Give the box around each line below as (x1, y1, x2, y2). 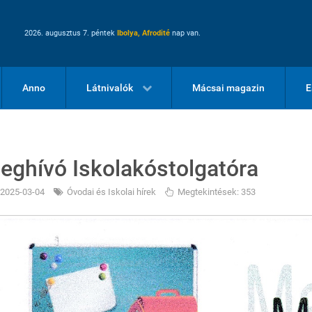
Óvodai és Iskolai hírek (67, 187, 156, 197)
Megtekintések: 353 (178, 187, 256, 197)
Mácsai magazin (192, 81, 265, 94)
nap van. (170, 29, 201, 38)
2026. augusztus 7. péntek (24, 29, 117, 38)
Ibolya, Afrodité (117, 29, 170, 38)
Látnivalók (86, 81, 133, 94)
